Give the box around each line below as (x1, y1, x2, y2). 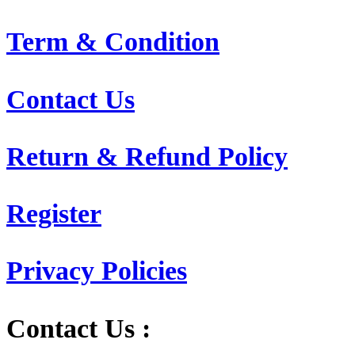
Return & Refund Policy (6, 141, 288, 171)
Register (6, 199, 101, 229)
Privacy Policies (6, 256, 187, 286)
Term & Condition (6, 27, 219, 57)
